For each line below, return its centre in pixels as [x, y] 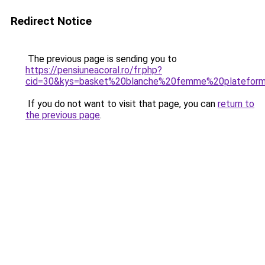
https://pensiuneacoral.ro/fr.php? [94, 70]
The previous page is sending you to [101, 59]
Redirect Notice [51, 21]
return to [236, 104]
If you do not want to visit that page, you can [122, 104]
